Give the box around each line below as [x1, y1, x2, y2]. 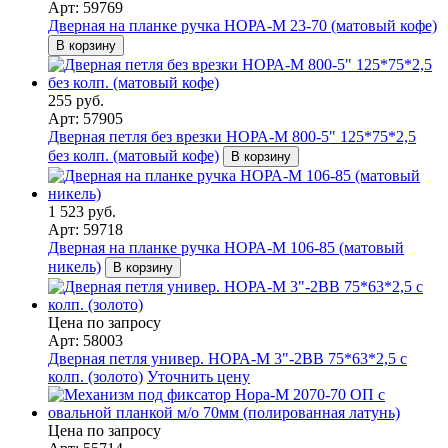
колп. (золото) [48, 367, 143, 385]
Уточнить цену [147, 367, 250, 385]
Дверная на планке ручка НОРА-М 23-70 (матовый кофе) [48, 16, 437, 34]
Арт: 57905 [48, 109, 123, 127]
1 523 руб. [48, 202, 116, 220]
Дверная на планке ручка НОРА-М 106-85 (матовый [48, 238, 404, 256]
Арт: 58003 [48, 331, 123, 349]
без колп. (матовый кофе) [48, 146, 219, 164]
